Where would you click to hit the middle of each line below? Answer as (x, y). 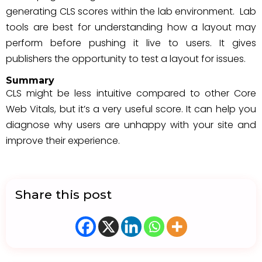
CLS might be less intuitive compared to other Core (131, 93)
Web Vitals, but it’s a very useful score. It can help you (131, 109)
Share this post (63, 194)
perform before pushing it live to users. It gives (131, 43)
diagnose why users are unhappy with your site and (131, 125)
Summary (30, 80)
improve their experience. (63, 141)
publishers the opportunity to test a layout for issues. (126, 59)
